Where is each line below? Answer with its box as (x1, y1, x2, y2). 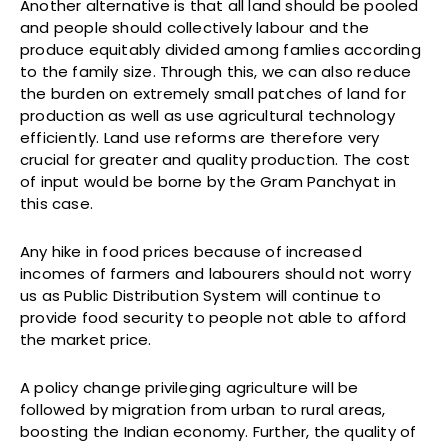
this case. (20, 192, 93, 214)
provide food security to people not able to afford (20, 306, 407, 328)
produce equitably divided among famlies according (20, 38, 421, 60)
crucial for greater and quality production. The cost (20, 148, 411, 170)
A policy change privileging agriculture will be (20, 376, 359, 398)
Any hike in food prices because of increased (20, 240, 362, 262)
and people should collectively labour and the (20, 16, 370, 38)
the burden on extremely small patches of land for (20, 82, 406, 104)
